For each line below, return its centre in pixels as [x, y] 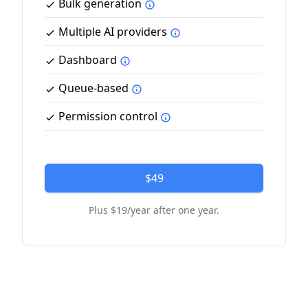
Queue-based [93, 88]
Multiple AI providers [113, 32]
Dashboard [88, 60]
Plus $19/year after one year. [154, 210]
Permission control [108, 116]
